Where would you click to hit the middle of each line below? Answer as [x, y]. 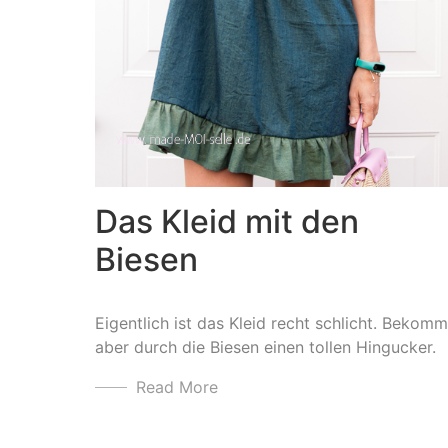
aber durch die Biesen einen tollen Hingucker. [265, 347]
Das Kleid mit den [227, 222]
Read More [177, 387]
